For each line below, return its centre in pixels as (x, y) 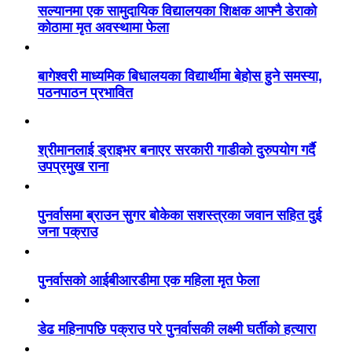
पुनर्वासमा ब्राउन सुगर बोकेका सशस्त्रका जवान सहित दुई (180, 216)
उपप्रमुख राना (73, 167)
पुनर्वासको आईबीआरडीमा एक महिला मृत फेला (148, 281)
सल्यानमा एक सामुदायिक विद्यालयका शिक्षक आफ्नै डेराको (177, 11)
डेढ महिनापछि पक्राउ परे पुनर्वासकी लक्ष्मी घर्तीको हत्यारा (177, 330)
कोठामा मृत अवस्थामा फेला (103, 28)
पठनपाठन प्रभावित (85, 93)
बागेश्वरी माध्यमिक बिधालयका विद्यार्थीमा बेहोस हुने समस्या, (180, 77)
